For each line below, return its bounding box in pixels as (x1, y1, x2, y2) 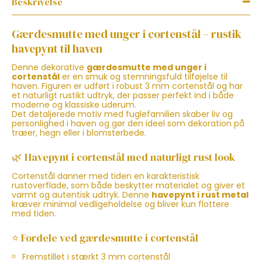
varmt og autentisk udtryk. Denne (12, 188, 151, 201)
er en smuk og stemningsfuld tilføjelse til (60, 70, 227, 82)
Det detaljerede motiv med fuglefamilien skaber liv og (12, 108, 233, 120)
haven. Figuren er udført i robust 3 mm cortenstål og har (12, 80, 243, 92)
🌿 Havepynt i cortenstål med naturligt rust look (12, 150, 235, 165)
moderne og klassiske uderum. (12, 98, 136, 111)
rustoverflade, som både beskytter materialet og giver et (12, 179, 245, 191)
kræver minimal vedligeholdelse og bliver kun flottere (12, 198, 229, 210)
